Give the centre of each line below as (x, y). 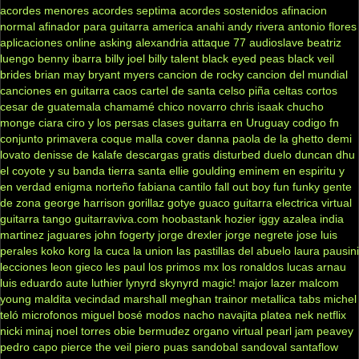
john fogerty (125, 234)
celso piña (244, 90)
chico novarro (192, 106)
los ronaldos (253, 266)
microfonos (50, 315)
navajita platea (255, 315)
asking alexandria (144, 42)
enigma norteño (95, 186)
